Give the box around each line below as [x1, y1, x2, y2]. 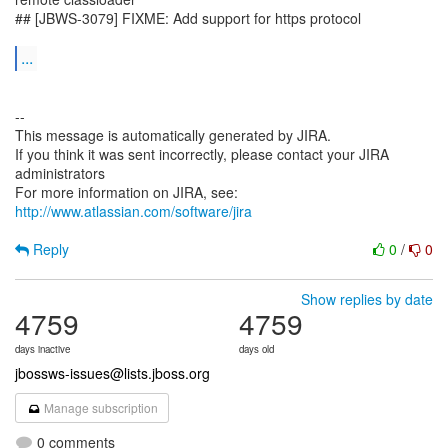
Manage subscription [41, 399, 159, 416]
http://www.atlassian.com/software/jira [15, 201, 252, 221]
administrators [15, 163, 105, 183]
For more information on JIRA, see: [15, 182, 238, 202]
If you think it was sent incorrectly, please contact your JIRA [15, 144, 389, 164]
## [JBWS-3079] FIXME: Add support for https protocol [15, 8, 361, 28]
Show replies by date [301, 289, 433, 309]
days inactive [15, 342, 70, 356]
